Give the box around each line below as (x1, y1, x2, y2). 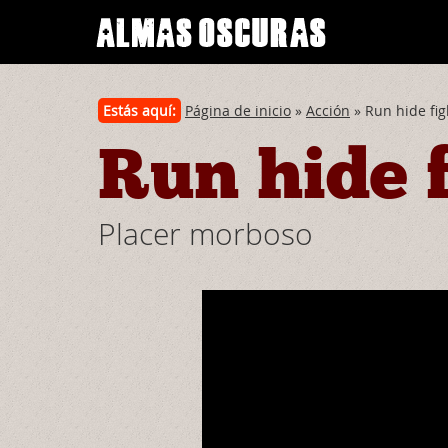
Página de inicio (185, 101, 291, 120)
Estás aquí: (103, 101, 176, 120)
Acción (306, 101, 350, 120)
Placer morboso (98, 214, 313, 254)
